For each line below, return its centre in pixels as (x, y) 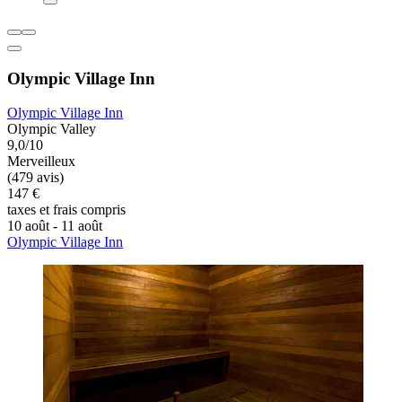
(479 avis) (35, 178)
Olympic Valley (52, 129)
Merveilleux (41, 162)
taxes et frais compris (66, 210)
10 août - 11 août (55, 226)
